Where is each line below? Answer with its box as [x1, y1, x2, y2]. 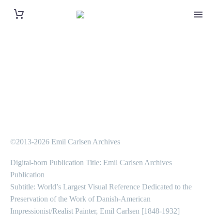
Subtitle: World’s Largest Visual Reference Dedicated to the [10, 182, 192, 191]
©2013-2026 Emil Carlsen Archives [10, 138, 120, 146]
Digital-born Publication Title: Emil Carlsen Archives [10, 158, 172, 167]
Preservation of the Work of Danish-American [10, 194, 151, 203]
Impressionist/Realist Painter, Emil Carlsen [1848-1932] [10, 206, 180, 215]
